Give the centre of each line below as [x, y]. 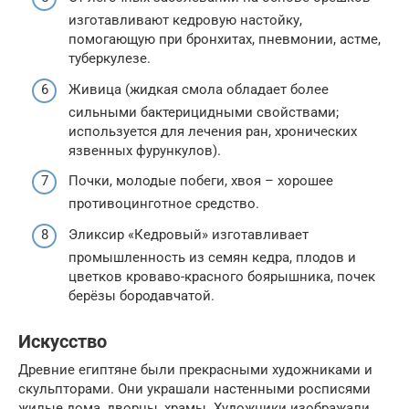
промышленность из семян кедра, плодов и [212, 257]
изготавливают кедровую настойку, [185, 21]
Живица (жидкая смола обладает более [199, 89]
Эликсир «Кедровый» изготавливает [189, 234]
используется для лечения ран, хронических [213, 131]
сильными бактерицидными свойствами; [204, 112]
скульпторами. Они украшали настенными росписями [194, 388]
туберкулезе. [110, 59]
